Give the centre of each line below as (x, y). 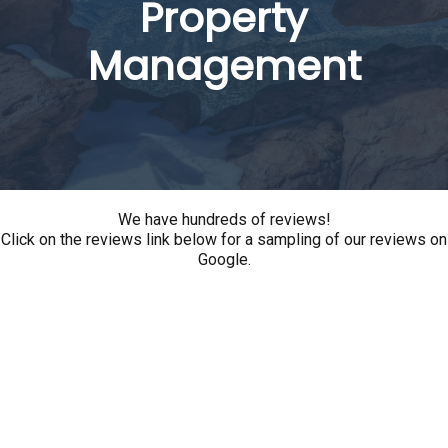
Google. (224, 259)
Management (224, 66)
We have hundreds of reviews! (224, 219)
